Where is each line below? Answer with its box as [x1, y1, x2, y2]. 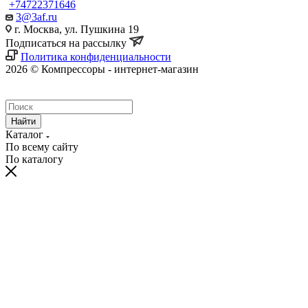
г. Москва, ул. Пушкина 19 [12, 23, 139, 35]
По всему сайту [5, 140, 78, 153]
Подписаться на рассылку [5, 36, 129, 49]
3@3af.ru [16, 10, 57, 23]
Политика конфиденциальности [21, 50, 171, 63]
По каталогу [5, 153, 63, 165]
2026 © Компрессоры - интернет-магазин [5, 63, 199, 75]
